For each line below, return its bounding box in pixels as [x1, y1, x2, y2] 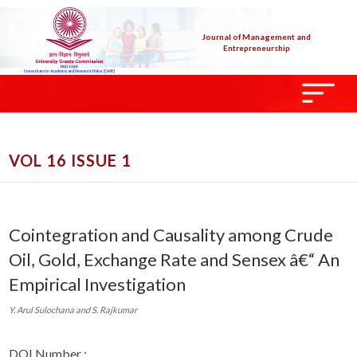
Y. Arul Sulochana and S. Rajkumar [9, 304, 137, 315]
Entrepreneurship [222, 43, 290, 53]
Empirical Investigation [9, 273, 186, 295]
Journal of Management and [202, 32, 312, 41]
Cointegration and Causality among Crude [9, 223, 333, 245]
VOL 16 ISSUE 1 [9, 150, 131, 170]
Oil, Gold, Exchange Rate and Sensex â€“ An [9, 248, 339, 270]
